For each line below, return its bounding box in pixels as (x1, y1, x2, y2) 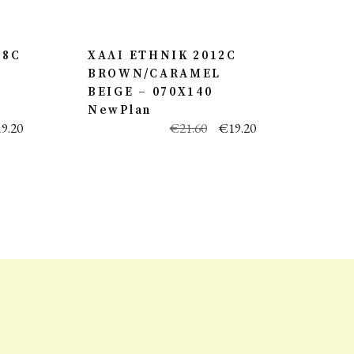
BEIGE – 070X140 (88, 85, 213, 100)
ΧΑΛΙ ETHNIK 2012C (88, 48, 237, 63)
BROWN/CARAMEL (88, 66, 222, 81)
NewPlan (88, 103, 152, 118)
